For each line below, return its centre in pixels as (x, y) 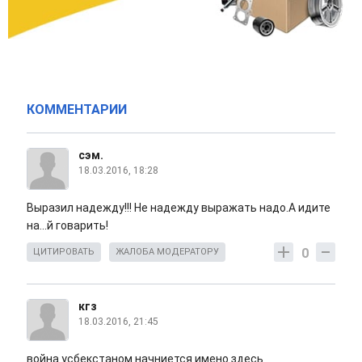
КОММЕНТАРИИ (77, 110)
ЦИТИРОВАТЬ (64, 252)
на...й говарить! (67, 226)
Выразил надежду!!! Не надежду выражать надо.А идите (179, 208)
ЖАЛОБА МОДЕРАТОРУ (167, 252)
